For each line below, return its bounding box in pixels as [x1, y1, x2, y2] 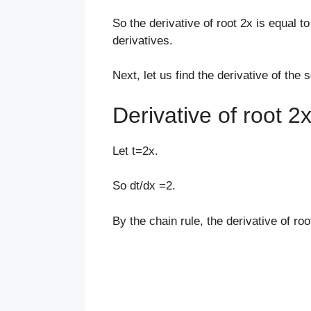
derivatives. [112, 33, 173, 47]
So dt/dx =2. [112, 179, 176, 193]
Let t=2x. [112, 144, 158, 158]
